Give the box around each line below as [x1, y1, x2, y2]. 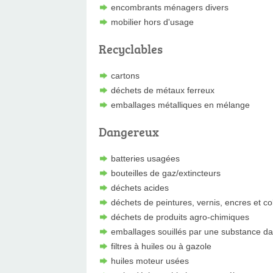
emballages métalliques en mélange [111, 99, 250, 110]
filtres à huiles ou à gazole [111, 241, 211, 251]
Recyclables [99, 40, 163, 57]
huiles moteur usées [111, 255, 189, 266]
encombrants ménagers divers [111, 2, 229, 12]
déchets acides [111, 182, 169, 193]
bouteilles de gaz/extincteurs [111, 168, 221, 178]
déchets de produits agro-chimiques [111, 211, 249, 222]
